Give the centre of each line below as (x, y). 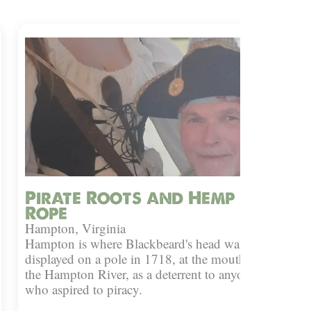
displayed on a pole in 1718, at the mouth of (143, 259)
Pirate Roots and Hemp (130, 198)
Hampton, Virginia (75, 228)
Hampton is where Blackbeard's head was (135, 244)
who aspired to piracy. (84, 289)
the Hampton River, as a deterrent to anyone (141, 274)
